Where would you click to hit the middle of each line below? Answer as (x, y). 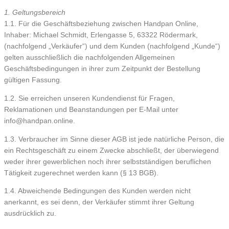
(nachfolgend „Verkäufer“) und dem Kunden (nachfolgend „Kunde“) (112, 47)
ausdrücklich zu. (30, 214)
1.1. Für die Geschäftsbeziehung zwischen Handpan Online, (101, 24)
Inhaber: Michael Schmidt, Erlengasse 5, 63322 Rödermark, (101, 35)
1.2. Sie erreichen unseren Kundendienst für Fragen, (89, 99)
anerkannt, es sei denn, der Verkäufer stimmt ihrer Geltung (99, 202)
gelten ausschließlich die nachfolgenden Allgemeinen (89, 58)
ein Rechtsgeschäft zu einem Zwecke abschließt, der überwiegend (111, 150)
